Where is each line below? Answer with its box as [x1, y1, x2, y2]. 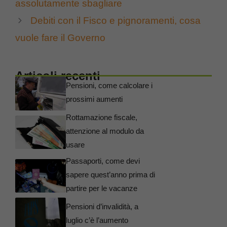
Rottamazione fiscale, [66, 113, 137, 122]
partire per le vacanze [66, 184, 137, 193]
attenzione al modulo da [66, 127, 144, 136]
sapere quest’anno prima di [66, 170, 155, 179]
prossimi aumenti [66, 95, 123, 104]
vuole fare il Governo [15, 32, 105, 44]
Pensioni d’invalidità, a [66, 202, 138, 211]
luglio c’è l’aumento [66, 215, 128, 224]
